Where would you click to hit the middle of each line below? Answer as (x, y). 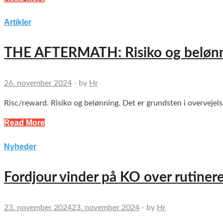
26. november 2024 (38, 83)
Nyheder (20, 147)
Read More (24, 123)
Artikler (18, 22)
